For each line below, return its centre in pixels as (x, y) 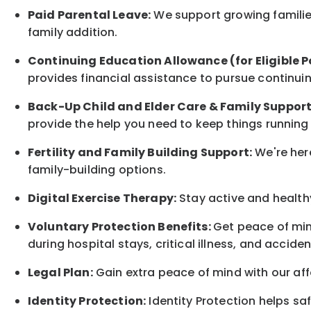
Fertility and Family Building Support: (140, 153)
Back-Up (56, 107)
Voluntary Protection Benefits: (120, 227)
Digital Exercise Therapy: (102, 199)
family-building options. (97, 170)
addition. (92, 33)
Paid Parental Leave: (90, 15)
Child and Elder (130, 107)
